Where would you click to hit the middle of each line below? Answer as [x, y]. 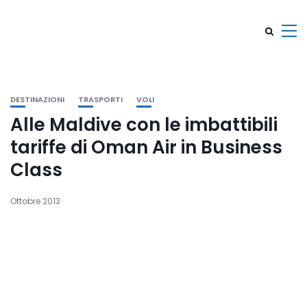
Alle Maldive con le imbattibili [144, 125]
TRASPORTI [100, 99]
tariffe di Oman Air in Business [146, 147]
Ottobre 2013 [35, 201]
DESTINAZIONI [37, 99]
